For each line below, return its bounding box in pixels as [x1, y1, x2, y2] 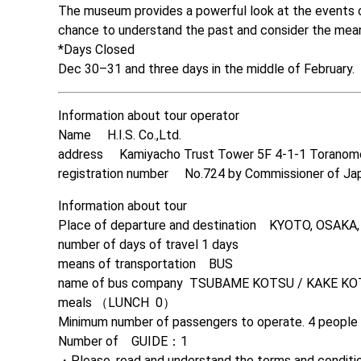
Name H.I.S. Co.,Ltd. [58, 127, 185, 143]
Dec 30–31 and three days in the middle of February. [58, 60, 355, 77]
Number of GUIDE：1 [58, 333, 188, 349]
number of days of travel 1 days [58, 236, 239, 252]
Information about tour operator [58, 107, 239, 123]
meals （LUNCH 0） [58, 294, 176, 310]
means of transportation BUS [58, 255, 233, 272]
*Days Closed [58, 41, 135, 57]
